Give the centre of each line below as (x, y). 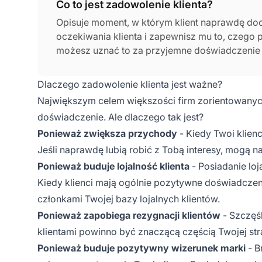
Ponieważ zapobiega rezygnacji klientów (129, 215)
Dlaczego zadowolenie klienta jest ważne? (130, 84)
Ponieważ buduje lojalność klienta (113, 166)
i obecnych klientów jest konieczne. (133, 78)
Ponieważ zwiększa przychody (107, 133)
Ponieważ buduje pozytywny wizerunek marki (142, 248)
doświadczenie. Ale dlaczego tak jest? (120, 117)
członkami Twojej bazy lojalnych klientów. (129, 199)
